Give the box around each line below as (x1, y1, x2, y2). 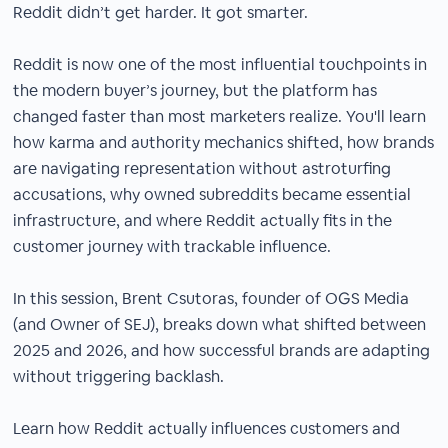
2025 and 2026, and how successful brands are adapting (13, 340, 431, 361)
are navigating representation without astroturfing (13, 158, 392, 179)
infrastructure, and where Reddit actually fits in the (13, 210, 393, 231)
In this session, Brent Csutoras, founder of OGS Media (13, 288, 410, 309)
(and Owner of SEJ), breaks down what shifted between (13, 314, 427, 335)
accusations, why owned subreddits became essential (13, 184, 412, 205)
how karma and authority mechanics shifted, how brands (13, 132, 435, 153)
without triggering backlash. (13, 366, 225, 387)
